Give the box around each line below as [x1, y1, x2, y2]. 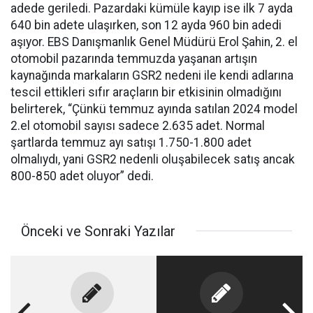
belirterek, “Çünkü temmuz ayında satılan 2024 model [10, 101, 298, 116]
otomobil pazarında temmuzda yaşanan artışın [10, 51, 257, 66]
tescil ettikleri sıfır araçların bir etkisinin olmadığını [10, 85, 282, 99]
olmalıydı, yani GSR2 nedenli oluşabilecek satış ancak [10, 152, 295, 166]
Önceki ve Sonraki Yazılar [21, 222, 175, 240]
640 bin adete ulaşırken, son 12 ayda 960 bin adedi [10, 17, 282, 32]
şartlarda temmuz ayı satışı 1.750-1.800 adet [10, 135, 252, 150]
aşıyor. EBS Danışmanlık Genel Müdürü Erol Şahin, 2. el [10, 34, 298, 49]
